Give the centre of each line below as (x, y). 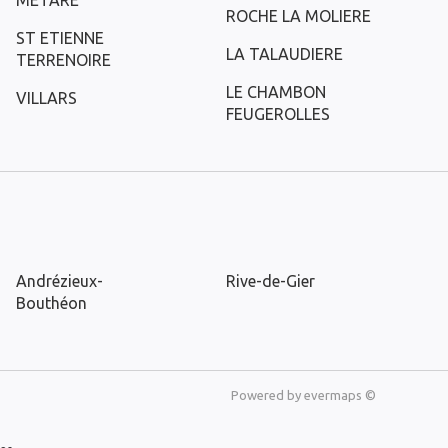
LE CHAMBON (276, 92)
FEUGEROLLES (278, 114)
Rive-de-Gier (270, 281)
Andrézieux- (59, 281)
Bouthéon (51, 303)
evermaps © (340, 395)
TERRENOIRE (63, 60)
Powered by (267, 395)
